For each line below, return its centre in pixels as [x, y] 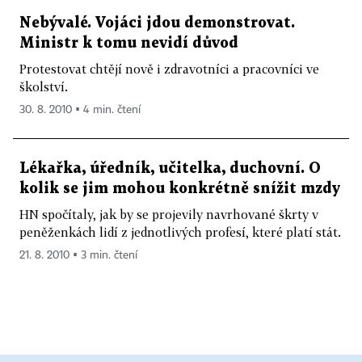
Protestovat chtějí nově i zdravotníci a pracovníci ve [169, 69]
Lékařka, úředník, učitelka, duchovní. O [170, 168]
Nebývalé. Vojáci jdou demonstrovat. [157, 23]
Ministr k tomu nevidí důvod [129, 43]
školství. [44, 86]
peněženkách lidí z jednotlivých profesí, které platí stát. [180, 232]
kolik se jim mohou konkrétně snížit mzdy [180, 189]
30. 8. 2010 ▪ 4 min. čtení [80, 110]
